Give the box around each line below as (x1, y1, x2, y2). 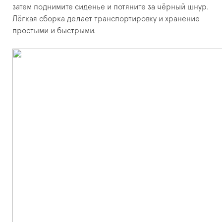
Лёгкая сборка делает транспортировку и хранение (12, 15, 200, 23)
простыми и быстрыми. (12, 27, 96, 35)
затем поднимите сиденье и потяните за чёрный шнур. (12, 3, 209, 11)
